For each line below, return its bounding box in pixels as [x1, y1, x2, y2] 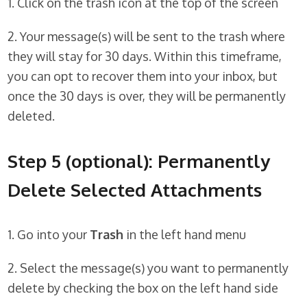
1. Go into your [8, 227, 90, 243]
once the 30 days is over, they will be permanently [8, 88, 286, 104]
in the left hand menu [123, 227, 247, 243]
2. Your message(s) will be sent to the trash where [8, 29, 286, 45]
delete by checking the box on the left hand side [8, 280, 279, 296]
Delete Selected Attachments [8, 178, 262, 201]
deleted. [8, 108, 56, 124]
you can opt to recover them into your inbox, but [8, 69, 278, 84]
